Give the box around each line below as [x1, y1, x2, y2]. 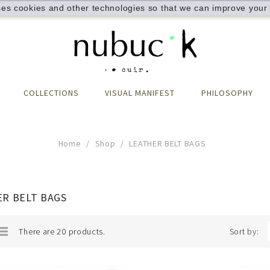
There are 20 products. [19, 226, 105, 237]
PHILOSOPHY [201, 87, 254, 98]
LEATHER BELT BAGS [129, 138, 206, 149]
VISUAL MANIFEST [105, 87, 175, 98]
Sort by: [229, 226, 259, 237]
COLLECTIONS [23, 87, 79, 98]
